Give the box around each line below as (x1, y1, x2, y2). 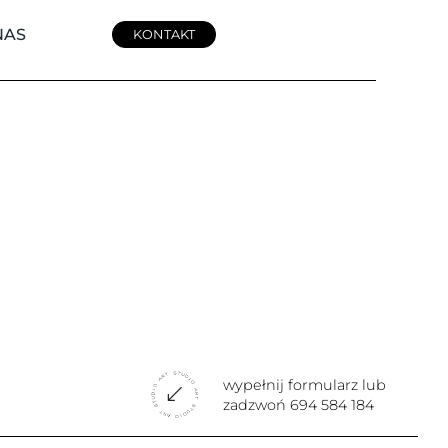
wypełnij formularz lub (223, 376, 387, 395)
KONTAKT (132, 27, 196, 43)
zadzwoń (223, 396, 291, 415)
